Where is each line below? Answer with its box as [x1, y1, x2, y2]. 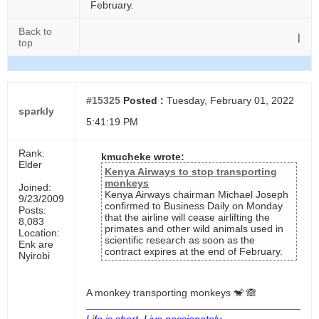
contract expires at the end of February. [105, 246, 283, 257]
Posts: [19, 204, 46, 216]
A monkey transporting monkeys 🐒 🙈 [86, 287, 256, 298]
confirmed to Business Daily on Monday [105, 200, 283, 211]
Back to [19, 26, 52, 37]
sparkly [19, 105, 54, 117]
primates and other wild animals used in [105, 223, 283, 234]
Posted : [120, 95, 164, 106]
